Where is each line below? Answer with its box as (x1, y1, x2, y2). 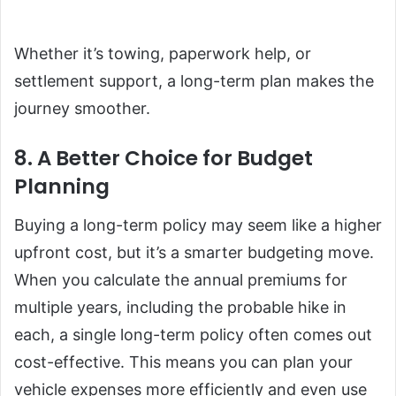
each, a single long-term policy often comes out (14, 324, 372, 344)
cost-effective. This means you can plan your (14, 352, 353, 371)
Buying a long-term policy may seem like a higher (14, 215, 382, 234)
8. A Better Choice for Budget (14, 144, 313, 173)
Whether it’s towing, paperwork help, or (14, 44, 311, 64)
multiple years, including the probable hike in (14, 297, 346, 316)
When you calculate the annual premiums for (14, 270, 347, 289)
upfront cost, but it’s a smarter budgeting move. (14, 242, 374, 262)
